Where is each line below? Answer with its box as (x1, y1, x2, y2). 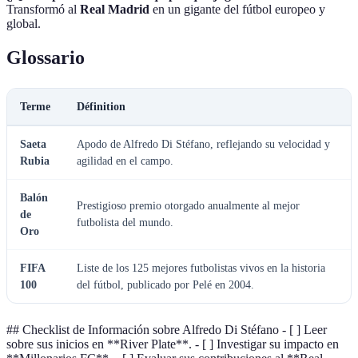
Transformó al (6, 2, 80, 16)
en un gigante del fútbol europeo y (149, 2, 325, 16)
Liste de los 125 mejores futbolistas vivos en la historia (77, 261, 325, 274)
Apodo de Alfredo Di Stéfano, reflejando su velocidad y (77, 137, 330, 150)
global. (6, 16, 41, 30)
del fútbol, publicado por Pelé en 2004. (77, 278, 254, 291)
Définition (77, 100, 125, 113)
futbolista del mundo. (77, 216, 173, 229)
